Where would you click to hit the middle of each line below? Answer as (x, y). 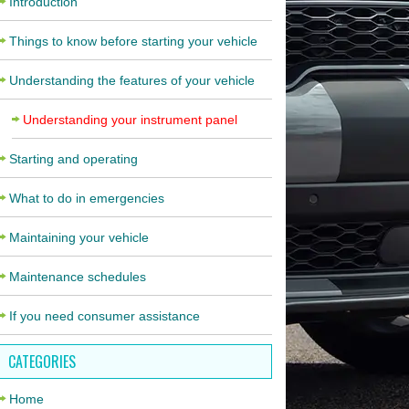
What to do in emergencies (86, 198)
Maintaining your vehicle (79, 237)
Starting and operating (73, 159)
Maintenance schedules (77, 277)
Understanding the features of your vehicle (131, 80)
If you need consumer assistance (104, 316)
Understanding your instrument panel (130, 120)
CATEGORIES (42, 362)
